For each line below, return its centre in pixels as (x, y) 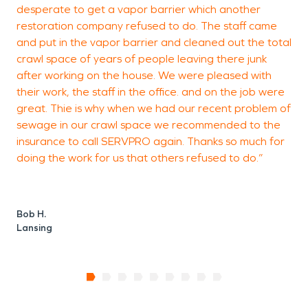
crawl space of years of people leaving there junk (142, 58)
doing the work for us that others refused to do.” (140, 157)
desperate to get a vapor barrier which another (139, 9)
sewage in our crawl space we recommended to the (148, 124)
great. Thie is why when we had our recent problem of (154, 108)
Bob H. (31, 214)
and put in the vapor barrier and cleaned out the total (154, 42)
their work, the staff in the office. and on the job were (151, 91)
